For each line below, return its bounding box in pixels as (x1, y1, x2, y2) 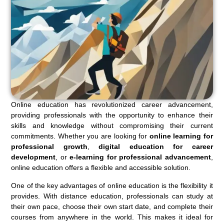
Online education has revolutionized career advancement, (11, 100, 213, 108)
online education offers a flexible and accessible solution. (11, 163, 191, 171)
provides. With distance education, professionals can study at (11, 191, 213, 200)
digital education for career (98, 142, 213, 150)
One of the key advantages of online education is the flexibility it (11, 181, 213, 189)
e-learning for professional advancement (69, 152, 211, 161)
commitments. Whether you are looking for (11, 131, 149, 140)
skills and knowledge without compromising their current (11, 121, 213, 129)
